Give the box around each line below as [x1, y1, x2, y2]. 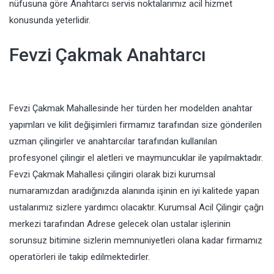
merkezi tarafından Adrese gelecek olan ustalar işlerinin [9, 218, 231, 230]
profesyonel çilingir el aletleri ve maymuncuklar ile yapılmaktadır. [9, 152, 263, 164]
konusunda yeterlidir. [9, 15, 91, 26]
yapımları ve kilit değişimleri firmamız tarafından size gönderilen [9, 119, 262, 131]
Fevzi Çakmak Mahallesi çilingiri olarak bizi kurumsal [9, 169, 215, 180]
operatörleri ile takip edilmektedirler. [9, 251, 150, 263]
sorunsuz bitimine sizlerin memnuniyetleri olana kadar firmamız [9, 235, 262, 246]
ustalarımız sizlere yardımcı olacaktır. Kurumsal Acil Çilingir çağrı [9, 202, 264, 213]
